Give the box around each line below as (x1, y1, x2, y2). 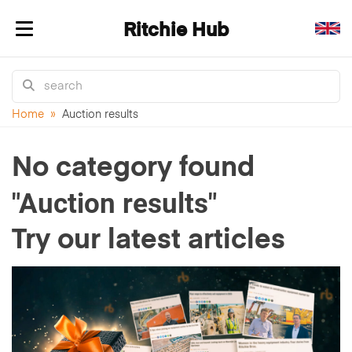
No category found (12, 155, 255, 182)
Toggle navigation (24, 32, 123, 45)
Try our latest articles (12, 227, 285, 255)
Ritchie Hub (123, 21, 229, 40)
